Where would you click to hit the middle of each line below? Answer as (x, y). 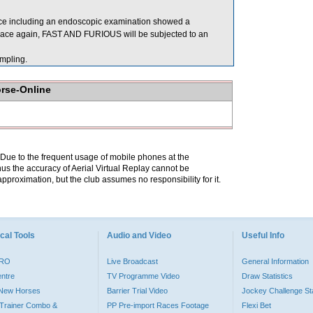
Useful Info (263, 235)
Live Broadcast (132, 261)
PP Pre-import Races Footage (158, 305)
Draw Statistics (267, 276)
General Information (275, 261)
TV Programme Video (143, 276)
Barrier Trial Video (137, 291)
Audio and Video (139, 235)
